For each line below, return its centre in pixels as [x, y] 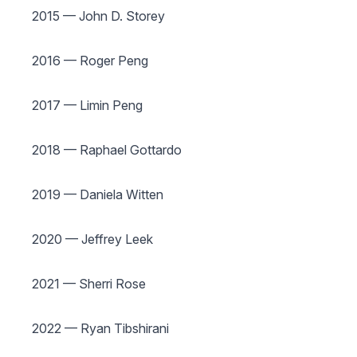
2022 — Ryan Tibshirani [100, 328]
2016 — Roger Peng [90, 61]
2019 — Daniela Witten [98, 194]
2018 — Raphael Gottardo [107, 150]
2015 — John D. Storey [98, 16]
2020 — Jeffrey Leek [92, 239]
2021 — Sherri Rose [89, 284]
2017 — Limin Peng [87, 105]
